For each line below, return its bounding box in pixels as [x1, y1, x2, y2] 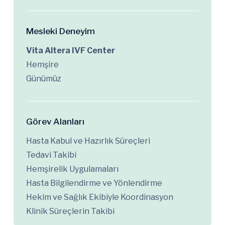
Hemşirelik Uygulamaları [26, 164, 119, 174]
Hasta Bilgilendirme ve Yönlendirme [26, 178, 162, 188]
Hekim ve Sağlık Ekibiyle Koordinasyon [26, 192, 173, 202]
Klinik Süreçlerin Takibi [26, 206, 115, 216]
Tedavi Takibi [26, 150, 76, 160]
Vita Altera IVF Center [26, 45, 115, 55]
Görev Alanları [26, 116, 84, 127]
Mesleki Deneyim [26, 26, 95, 36]
